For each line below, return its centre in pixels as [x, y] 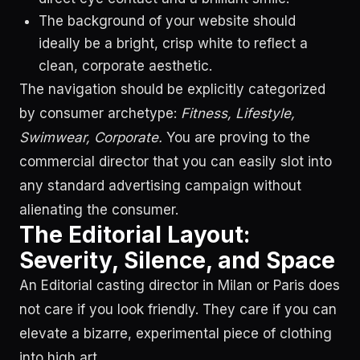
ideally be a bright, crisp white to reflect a [173, 43]
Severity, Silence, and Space [177, 260]
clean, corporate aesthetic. [125, 66]
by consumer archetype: [100, 113]
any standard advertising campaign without [160, 186]
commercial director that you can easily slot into [176, 162]
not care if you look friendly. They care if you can [178, 309]
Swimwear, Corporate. [91, 137]
